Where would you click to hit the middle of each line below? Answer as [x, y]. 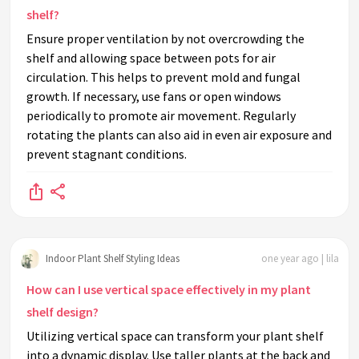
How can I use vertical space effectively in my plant [169, 290]
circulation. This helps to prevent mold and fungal [163, 77]
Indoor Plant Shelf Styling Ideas [113, 258]
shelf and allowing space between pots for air [151, 58]
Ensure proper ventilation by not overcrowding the [165, 39]
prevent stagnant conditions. [107, 154]
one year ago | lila [300, 258]
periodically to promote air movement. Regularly [161, 116]
